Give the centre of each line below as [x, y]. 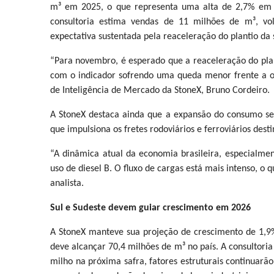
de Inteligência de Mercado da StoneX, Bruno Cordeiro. [160, 90]
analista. [67, 183]
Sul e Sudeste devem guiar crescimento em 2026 [150, 208]
